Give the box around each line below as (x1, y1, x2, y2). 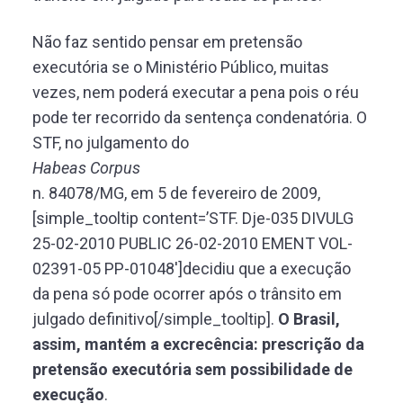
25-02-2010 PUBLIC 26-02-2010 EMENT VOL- (32, 234, 353, 253)
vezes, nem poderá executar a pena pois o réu (32, 83, 359, 102)
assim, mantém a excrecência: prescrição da (32, 335, 364, 354)
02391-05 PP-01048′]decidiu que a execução (32, 259, 351, 278)
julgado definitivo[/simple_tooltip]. (32, 309, 278, 328)
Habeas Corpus (32, 158, 140, 177)
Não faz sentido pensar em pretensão (32, 32, 302, 51)
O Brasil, (278, 309, 340, 328)
